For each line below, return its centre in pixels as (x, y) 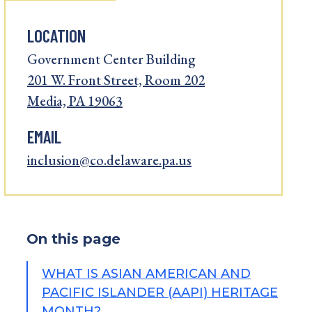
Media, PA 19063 (75, 101)
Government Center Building (111, 59)
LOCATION (56, 36)
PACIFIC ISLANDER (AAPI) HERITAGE (160, 292)
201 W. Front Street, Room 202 (116, 80)
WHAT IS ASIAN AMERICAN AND (146, 274)
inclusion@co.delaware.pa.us (109, 160)
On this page (73, 239)
